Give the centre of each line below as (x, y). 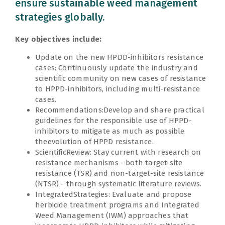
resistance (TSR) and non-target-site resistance (120, 173)
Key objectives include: (59, 39)
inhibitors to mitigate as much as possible (110, 131)
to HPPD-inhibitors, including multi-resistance (118, 89)
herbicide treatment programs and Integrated (117, 205)
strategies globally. (60, 17)
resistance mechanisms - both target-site (109, 162)
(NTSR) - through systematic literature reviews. (119, 184)
